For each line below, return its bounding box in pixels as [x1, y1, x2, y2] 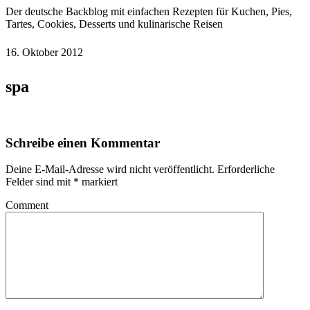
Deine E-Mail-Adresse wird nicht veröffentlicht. [6, 163, 215, 176]
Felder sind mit [6, 176, 73, 188]
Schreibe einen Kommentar [6, 135, 160, 150]
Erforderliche [217, 163, 275, 176]
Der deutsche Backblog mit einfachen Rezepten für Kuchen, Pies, [6, 6, 292, 17]
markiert [79, 176, 118, 188]
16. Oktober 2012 [6, 46, 83, 58]
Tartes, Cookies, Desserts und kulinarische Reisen [6, 18, 223, 30]
